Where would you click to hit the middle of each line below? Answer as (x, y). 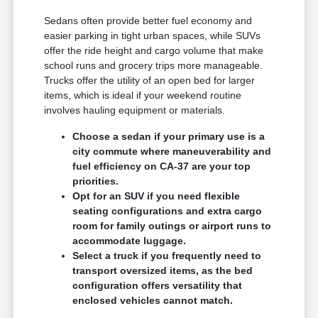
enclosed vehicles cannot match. (153, 301)
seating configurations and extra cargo (168, 211)
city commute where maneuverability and (172, 152)
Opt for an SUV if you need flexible (157, 196)
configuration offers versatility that (158, 286)
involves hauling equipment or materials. (135, 110)
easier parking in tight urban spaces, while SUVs (153, 36)
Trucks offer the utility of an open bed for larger (150, 81)
